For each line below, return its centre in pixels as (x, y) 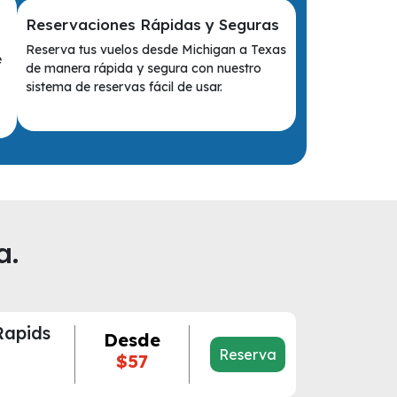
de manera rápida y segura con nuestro (144, 68)
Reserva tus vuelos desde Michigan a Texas (156, 49)
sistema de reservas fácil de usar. (125, 86)
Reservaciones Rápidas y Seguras (153, 24)
